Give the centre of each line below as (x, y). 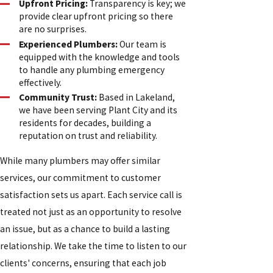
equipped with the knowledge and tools (100, 57)
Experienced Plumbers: (69, 44)
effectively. (41, 82)
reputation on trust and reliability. (88, 135)
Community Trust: (58, 97)
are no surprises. (53, 29)
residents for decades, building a (85, 122)
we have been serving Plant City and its (98, 110)
